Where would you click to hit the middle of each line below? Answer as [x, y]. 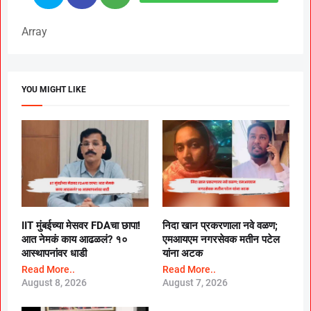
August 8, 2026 [54, 283]
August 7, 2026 [195, 283]
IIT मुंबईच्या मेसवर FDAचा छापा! [81, 226]
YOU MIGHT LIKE [54, 89]
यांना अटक [183, 254]
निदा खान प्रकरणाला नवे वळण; [220, 226]
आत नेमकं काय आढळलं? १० [75, 240]
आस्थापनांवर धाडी [54, 254]
